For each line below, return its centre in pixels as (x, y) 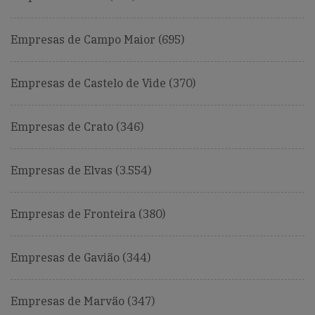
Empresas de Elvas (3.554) (81, 171)
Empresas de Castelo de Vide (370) (103, 84)
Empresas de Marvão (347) (83, 302)
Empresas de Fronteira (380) (88, 214)
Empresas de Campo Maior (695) (97, 40)
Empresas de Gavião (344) (81, 258)
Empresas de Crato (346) (77, 127)
